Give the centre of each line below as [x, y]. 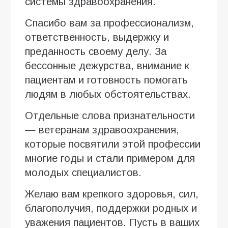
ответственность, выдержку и [97, 37]
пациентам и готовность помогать [106, 80]
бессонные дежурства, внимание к [107, 66]
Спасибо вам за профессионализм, [109, 23]
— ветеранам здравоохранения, [102, 130]
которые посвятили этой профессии [113, 144]
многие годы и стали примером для [110, 159]
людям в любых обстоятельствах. [108, 94]
